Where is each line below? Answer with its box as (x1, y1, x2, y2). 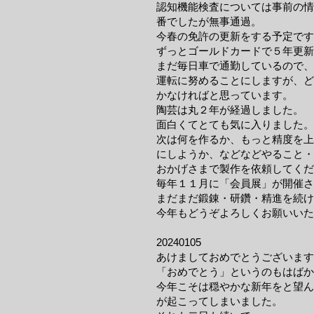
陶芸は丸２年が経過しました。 (156, 104, 303, 116)
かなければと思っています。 (156, 89, 293, 101)
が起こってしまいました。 (156, 295, 282, 307)
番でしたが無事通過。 (156, 15, 261, 27)
